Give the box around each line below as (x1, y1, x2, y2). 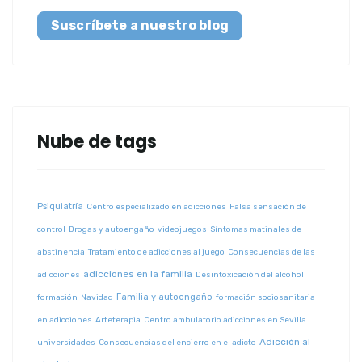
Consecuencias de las (228, 246, 315, 257)
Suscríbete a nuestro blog (51, 17, 229, 33)
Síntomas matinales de (210, 224, 301, 234)
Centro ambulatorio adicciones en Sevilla (144, 314, 306, 325)
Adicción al (259, 335, 310, 347)
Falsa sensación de (229, 201, 306, 212)
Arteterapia (95, 314, 141, 325)
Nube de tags (37, 128, 157, 154)
